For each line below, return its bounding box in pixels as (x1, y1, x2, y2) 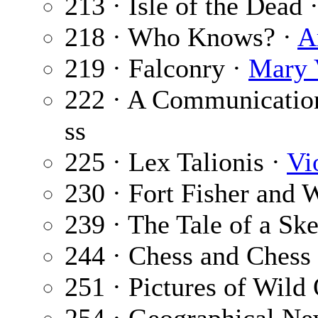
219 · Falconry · (65, 53, 248, 84)
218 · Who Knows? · (65, 22, 297, 53)
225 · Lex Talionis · (65, 147, 287, 177)
